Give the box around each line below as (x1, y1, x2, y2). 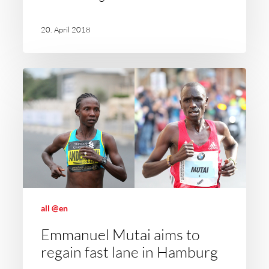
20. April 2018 (41, 24, 91, 34)
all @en (41, 203, 68, 214)
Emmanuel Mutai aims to (41, 225, 201, 244)
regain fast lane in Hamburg (41, 243, 219, 262)
